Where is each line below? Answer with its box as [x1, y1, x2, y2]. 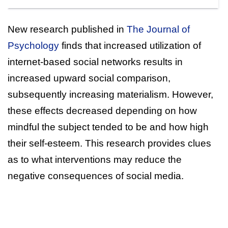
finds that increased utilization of [59, 40, 201, 51]
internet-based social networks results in [8, 56, 183, 67]
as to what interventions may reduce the [8, 154, 182, 165]
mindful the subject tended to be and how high [8, 121, 209, 132]
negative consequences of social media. [8, 170, 184, 181]
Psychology [8, 40, 59, 51]
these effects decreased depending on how [8, 105, 197, 116]
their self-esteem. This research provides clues [8, 137, 211, 149]
